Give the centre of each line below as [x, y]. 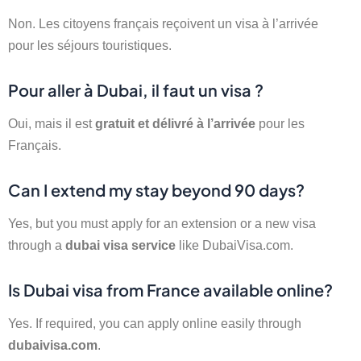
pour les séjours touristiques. [90, 45]
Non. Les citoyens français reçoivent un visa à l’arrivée [163, 23]
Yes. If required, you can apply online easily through [155, 323]
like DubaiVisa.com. [234, 245]
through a [37, 245]
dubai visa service [120, 245]
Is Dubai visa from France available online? [170, 289]
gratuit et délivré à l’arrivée [175, 123]
